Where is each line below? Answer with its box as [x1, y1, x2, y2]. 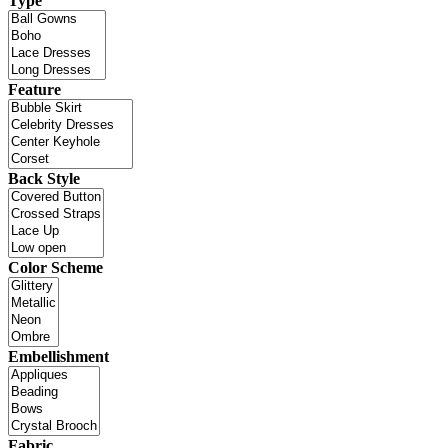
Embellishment [8, 348, 109, 365]
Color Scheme [8, 259, 103, 276]
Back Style [8, 170, 80, 187]
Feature [8, 81, 61, 98]
